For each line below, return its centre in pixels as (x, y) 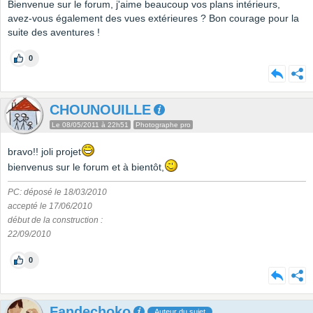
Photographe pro (163, 125)
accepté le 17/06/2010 (50, 206)
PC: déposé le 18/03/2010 (57, 192)
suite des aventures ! (54, 32)
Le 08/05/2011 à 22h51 (90, 125)
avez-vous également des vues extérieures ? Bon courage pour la (153, 19)
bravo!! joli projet (44, 152)
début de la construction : (55, 220)
